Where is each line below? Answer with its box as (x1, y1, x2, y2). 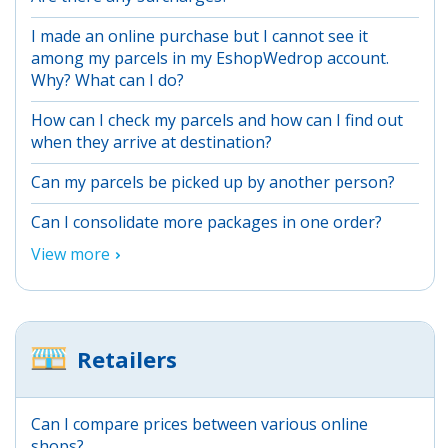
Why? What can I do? (31, 68, 184, 91)
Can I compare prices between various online (31, 412, 368, 435)
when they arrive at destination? (31, 130, 272, 153)
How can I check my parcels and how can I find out (31, 108, 403, 131)
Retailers (77, 343, 177, 374)
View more (31, 242, 110, 265)
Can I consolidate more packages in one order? (31, 210, 382, 233)
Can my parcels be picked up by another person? (31, 170, 395, 193)
